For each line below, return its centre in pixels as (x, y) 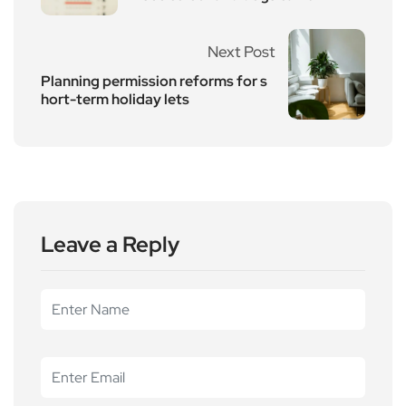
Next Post (241, 52)
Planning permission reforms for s (154, 82)
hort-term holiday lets (115, 100)
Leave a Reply (110, 245)
